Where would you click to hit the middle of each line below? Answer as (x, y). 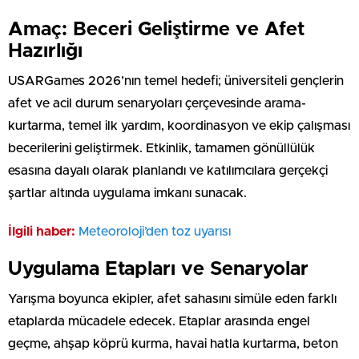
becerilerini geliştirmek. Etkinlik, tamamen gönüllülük (161, 149)
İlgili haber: (42, 232)
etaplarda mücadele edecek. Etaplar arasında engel (159, 322)
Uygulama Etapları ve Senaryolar (158, 270)
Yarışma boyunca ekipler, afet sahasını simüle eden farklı (172, 299)
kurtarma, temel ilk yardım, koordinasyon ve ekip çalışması (179, 126)
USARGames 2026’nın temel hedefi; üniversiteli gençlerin (176, 81)
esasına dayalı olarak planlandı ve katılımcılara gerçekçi (168, 171)
